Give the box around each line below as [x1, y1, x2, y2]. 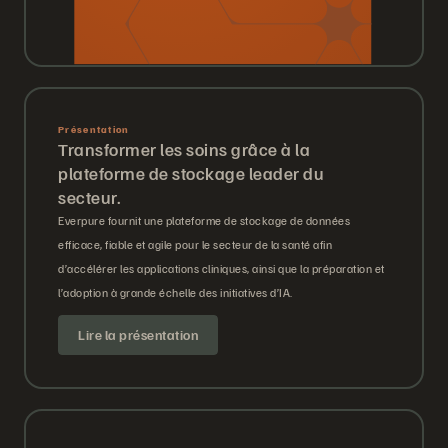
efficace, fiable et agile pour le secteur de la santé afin [58, 237, 332, 253]
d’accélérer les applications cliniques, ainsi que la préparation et [58, 261, 385, 277]
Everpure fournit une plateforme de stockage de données [58, 213, 350, 229]
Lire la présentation [78, 326, 198, 344]
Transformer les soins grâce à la [58, 138, 310, 161]
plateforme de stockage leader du [58, 162, 324, 185]
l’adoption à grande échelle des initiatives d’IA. [58, 285, 293, 301]
